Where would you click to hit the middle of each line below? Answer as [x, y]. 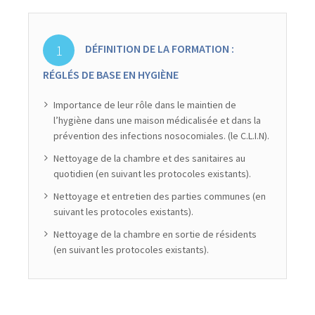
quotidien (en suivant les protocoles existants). [153, 173]
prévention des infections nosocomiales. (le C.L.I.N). [162, 135]
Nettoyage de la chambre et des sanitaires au [150, 158]
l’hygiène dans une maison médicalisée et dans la [157, 120]
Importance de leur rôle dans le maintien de [145, 104]
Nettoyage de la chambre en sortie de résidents [155, 234]
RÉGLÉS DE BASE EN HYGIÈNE [111, 74]
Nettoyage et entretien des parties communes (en [160, 196]
